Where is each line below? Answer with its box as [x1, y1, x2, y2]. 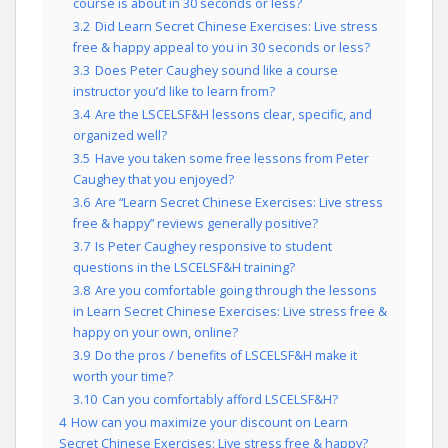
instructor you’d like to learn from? [73, 83, 275, 100]
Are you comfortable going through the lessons [95, 282, 377, 299]
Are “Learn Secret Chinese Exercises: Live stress [95, 194, 383, 211]
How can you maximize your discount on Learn [71, 414, 348, 431]
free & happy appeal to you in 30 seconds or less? [73, 39, 370, 56]
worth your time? [73, 368, 173, 385]
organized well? [73, 127, 167, 144]
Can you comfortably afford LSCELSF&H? [102, 391, 338, 408]
